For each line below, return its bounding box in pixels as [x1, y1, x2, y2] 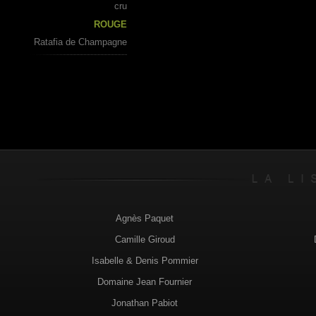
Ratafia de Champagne [34, 37, 127, 47]
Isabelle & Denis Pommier [91, 255, 198, 266]
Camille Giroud [114, 233, 175, 245]
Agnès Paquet [116, 212, 174, 224]
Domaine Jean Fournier [97, 276, 192, 287]
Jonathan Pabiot [111, 297, 178, 308]
